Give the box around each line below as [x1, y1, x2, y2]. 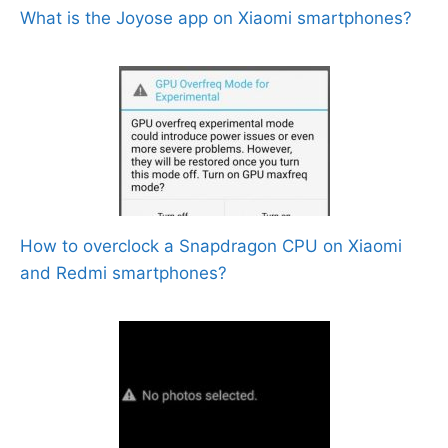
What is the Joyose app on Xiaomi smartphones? [20, 7, 412, 28]
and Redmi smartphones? [20, 262, 227, 283]
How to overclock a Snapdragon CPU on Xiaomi [20, 235, 402, 256]
